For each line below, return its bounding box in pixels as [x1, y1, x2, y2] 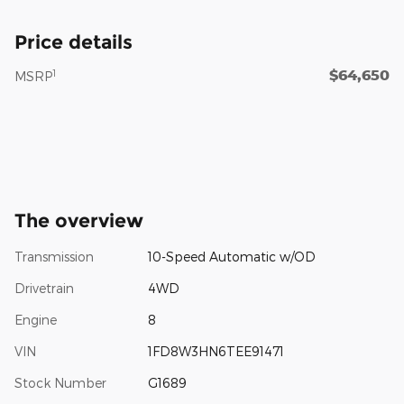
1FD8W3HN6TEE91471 [147, 343, 284, 359]
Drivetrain [14, 280, 74, 296]
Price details [14, 30, 133, 53]
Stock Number [14, 374, 106, 390]
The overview [14, 208, 143, 232]
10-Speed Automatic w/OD [147, 248, 316, 264]
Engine [14, 311, 57, 327]
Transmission [14, 248, 94, 264]
